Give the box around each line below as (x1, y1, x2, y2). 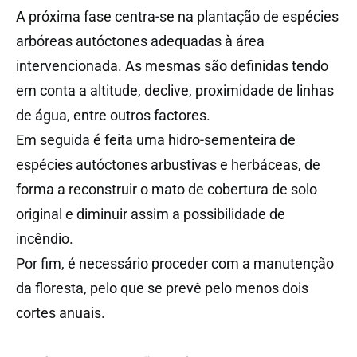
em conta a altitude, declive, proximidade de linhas (16, 81, 334, 99)
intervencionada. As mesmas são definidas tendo (16, 57, 328, 74)
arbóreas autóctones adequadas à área (16, 32, 265, 49)
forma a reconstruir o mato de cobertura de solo (16, 180, 317, 198)
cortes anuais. (16, 304, 105, 321)
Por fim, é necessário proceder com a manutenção (16, 254, 334, 272)
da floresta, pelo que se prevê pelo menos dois (16, 279, 308, 296)
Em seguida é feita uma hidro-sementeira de (16, 131, 296, 148)
